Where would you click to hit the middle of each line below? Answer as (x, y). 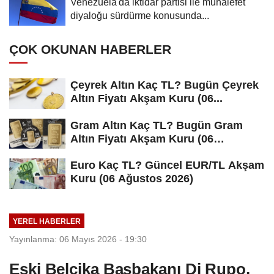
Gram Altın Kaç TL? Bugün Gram (157, 125)
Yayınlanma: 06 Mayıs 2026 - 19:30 (78, 239)
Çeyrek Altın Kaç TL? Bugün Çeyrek (165, 85)
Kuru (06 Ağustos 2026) (132, 179)
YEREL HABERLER (46, 221)
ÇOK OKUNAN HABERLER (90, 49)
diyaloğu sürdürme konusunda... (140, 15)
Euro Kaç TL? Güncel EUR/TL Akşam (167, 165)
